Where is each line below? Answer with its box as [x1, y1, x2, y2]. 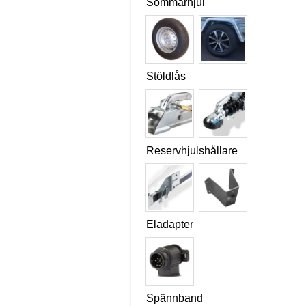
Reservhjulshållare [145, 144, 238, 156]
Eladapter [145, 218, 193, 230]
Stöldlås [145, 70, 186, 83]
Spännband [145, 292, 203, 304]
